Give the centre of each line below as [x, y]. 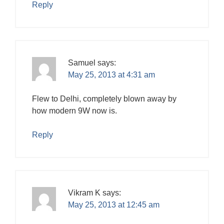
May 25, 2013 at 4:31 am [111, 74]
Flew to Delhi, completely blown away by [104, 98]
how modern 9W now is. [74, 110]
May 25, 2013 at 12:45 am [114, 204]
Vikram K [84, 192]
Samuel [82, 62]
